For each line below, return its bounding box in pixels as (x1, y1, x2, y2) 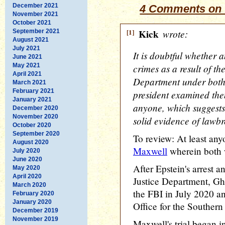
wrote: (160, 27, 188, 40)
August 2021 (13, 36, 49, 43)
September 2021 (13, 27, 60, 35)
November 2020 (13, 113, 58, 120)
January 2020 (13, 198, 52, 205)
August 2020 (13, 138, 49, 146)
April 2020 (13, 172, 42, 180)
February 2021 (13, 87, 54, 94)
